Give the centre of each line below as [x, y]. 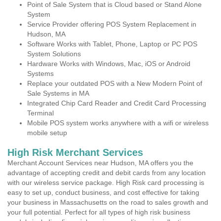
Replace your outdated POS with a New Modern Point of [115, 83]
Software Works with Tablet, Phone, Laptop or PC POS [112, 44]
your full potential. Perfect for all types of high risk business [99, 212]
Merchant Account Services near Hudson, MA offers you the [100, 163]
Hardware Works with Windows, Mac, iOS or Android [109, 64]
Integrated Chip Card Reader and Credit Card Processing [117, 103]
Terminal [40, 113]
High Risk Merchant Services [75, 152]
